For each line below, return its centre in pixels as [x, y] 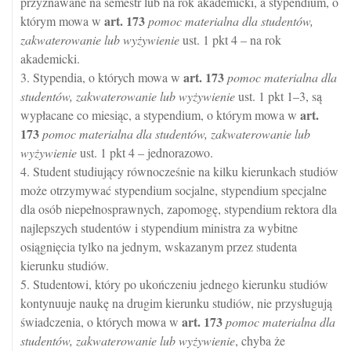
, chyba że [260, 341]
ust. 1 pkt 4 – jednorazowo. [145, 153]
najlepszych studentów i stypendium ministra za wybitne [159, 228]
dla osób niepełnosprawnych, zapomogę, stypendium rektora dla [179, 209]
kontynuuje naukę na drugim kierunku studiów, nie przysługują [176, 303]
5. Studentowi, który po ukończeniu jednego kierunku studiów [174, 284]
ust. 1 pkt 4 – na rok [230, 40]
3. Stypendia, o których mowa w [102, 78]
